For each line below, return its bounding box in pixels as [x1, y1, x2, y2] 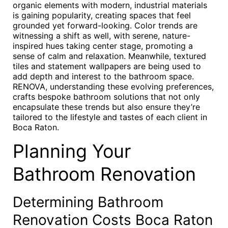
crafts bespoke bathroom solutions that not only [13, 92, 200, 102]
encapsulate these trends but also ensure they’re [13, 102, 200, 112]
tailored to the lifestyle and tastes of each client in [13, 112, 207, 122]
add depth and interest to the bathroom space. [13, 71, 194, 81]
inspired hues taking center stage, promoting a [13, 41, 193, 51]
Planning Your [13, 140, 131, 162]
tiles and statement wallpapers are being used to [13, 61, 201, 71]
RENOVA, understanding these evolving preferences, [13, 81, 214, 92]
